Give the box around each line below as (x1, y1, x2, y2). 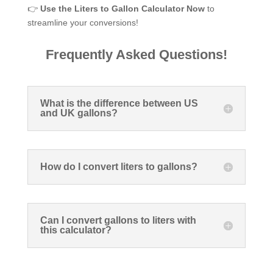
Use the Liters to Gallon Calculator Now (40, 3, 205, 13)
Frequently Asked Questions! (45, 46, 227, 62)
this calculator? (40, 224, 112, 235)
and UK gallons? (40, 107, 118, 118)
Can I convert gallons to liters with (40, 214, 196, 225)
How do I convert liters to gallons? (40, 161, 197, 172)
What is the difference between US (40, 97, 198, 108)
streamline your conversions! (27, 17, 138, 27)
